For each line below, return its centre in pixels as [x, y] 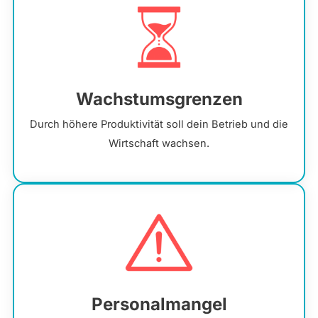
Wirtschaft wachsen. [159, 144]
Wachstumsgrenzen [159, 99]
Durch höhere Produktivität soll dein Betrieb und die [159, 125]
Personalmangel [159, 305]
